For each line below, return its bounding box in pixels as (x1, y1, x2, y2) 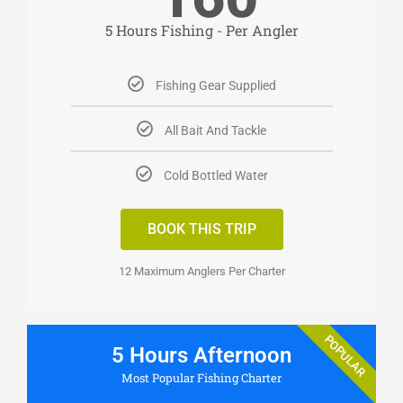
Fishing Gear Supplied (155, 78, 276, 94)
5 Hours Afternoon (112, 343, 291, 369)
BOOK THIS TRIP (147, 220, 256, 238)
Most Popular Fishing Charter (121, 370, 282, 387)
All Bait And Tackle (165, 123, 266, 139)
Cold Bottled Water (163, 168, 268, 184)
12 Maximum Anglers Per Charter (118, 264, 285, 279)
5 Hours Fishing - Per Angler (104, 21, 299, 40)
